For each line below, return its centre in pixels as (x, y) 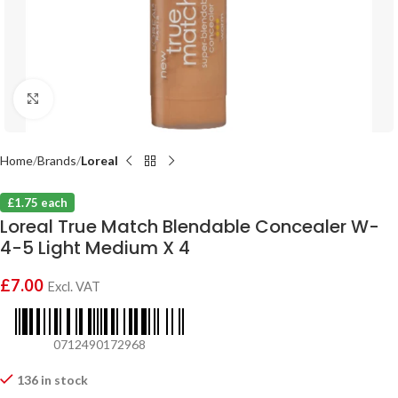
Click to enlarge (95, 99)
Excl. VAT (74, 287)
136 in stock (52, 380)
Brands (57, 160)
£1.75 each (37, 203)
